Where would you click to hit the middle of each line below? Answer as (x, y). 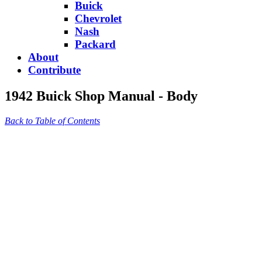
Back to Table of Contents (52, 120)
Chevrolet (98, 18)
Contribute (54, 70)
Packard (95, 44)
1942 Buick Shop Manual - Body (101, 96)
